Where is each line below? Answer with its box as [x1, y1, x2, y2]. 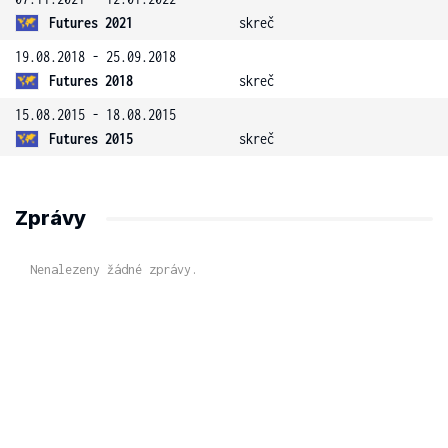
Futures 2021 [49, 14, 133, 31]
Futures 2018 [49, 72, 133, 89]
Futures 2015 [49, 130, 133, 147]
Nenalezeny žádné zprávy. [30, 262, 198, 277]
